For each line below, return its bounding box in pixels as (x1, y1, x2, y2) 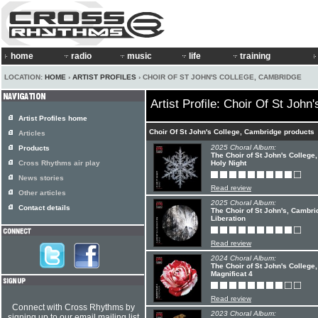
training (240, 51, 270, 61)
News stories (18, 174, 64, 182)
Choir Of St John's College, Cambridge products (149, 128, 314, 136)
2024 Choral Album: (211, 254, 276, 262)
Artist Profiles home (18, 114, 87, 122)
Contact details (18, 204, 70, 212)
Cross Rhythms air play (18, 159, 100, 167)
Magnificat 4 (211, 270, 253, 278)
